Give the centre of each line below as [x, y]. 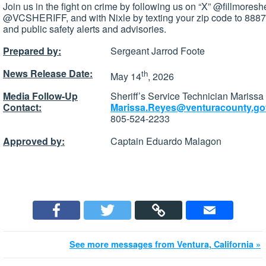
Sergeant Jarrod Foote [158, 51]
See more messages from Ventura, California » [165, 244]
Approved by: [34, 141]
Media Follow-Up [40, 96]
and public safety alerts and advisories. [85, 28]
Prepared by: [32, 51]
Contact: [22, 107]
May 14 [126, 77]
